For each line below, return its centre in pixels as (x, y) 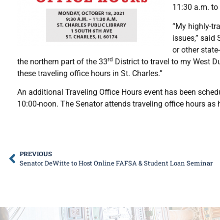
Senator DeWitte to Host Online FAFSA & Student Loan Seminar (116, 163)
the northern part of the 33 (62, 61)
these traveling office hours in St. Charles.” (90, 73)
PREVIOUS (36, 153)
